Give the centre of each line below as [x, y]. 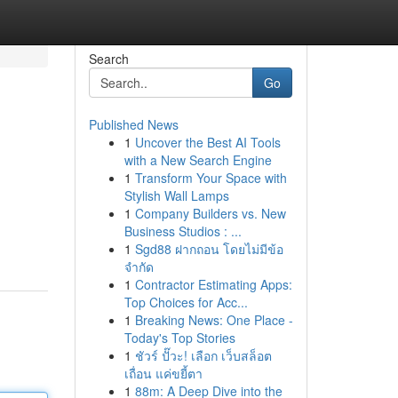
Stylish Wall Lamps [176, 195]
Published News [133, 124]
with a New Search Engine [198, 160]
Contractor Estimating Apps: [213, 284]
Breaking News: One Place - [214, 320]
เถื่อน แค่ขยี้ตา [163, 373]
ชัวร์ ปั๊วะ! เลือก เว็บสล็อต [203, 355]
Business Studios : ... [183, 231]
